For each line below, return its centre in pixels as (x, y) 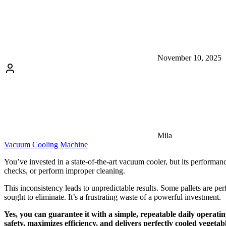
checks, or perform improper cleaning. (65, 171)
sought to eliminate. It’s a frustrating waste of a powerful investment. (112, 197)
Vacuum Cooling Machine (46, 144)
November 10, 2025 (188, 58)
